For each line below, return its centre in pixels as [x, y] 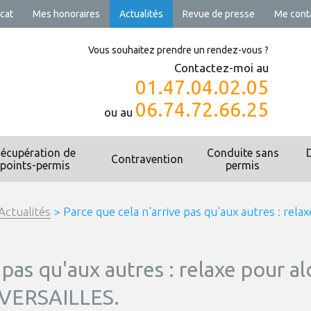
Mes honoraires [66, 14]
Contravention [148, 159]
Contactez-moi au [221, 68]
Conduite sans [243, 153]
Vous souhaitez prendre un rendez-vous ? [178, 50]
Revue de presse [219, 14]
